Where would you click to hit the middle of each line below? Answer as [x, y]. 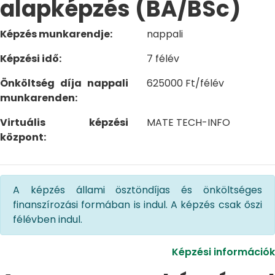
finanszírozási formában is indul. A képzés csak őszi [137, 205]
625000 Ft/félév [185, 83]
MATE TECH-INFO [188, 122]
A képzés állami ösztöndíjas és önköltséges [137, 190]
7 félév [163, 59]
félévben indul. [48, 219]
